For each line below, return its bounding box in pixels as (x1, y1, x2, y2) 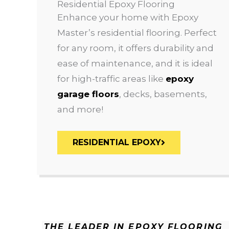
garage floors (57, 88, 119, 99)
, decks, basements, (119, 88, 207, 99)
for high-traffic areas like (57, 73, 166, 84)
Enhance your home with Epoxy (57, 12, 198, 22)
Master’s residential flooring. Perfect (57, 27, 217, 38)
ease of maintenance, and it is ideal (57, 58, 213, 68)
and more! (57, 104, 103, 114)
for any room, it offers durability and (57, 42, 214, 53)
